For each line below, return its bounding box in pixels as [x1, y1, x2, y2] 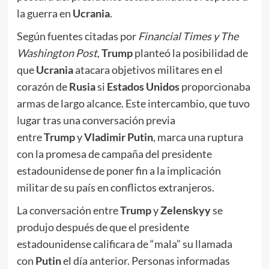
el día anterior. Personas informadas [61, 254, 230, 268]
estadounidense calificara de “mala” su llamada [16, 237, 232, 251]
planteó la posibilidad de [132, 46, 248, 60]
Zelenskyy [160, 204, 211, 217]
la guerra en [16, 7, 73, 20]
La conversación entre [16, 204, 120, 217]
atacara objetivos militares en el [74, 63, 223, 77]
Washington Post [16, 46, 97, 60]
